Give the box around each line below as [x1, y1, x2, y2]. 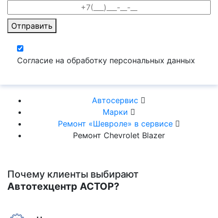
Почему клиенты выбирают [7, 168, 139, 181]
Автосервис [92, 95, 141, 106]
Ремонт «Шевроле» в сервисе [57, 119, 175, 129]
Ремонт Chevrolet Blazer [73, 130, 165, 141]
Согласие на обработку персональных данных [17, 55, 195, 66]
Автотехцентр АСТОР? [7, 181, 119, 193]
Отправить [11, 21, 53, 31]
